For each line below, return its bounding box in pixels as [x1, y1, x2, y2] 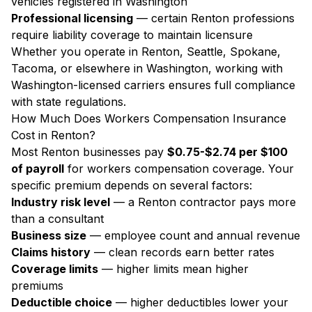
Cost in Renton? [11, 128, 95, 142]
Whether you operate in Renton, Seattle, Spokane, [11, 45, 281, 58]
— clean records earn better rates [91, 245, 274, 259]
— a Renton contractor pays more [110, 195, 296, 209]
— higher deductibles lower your [112, 295, 288, 309]
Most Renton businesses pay [11, 145, 167, 159]
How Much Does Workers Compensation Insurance [11, 111, 286, 125]
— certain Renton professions [133, 11, 295, 25]
